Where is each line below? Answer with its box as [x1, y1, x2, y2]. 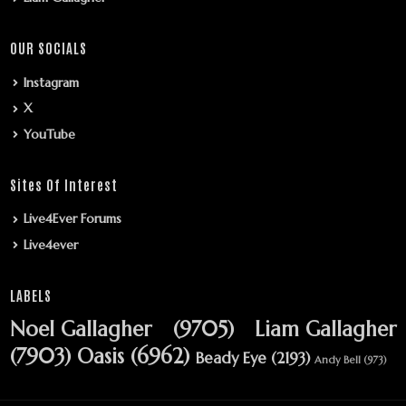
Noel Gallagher [10, 315, 151, 342]
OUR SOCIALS [10, 39, 87, 57]
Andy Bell [314, 353, 361, 366]
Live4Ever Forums [24, 210, 121, 227]
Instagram [24, 73, 79, 91]
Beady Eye [196, 348, 266, 368]
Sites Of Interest [10, 175, 118, 193]
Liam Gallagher [255, 315, 396, 342]
